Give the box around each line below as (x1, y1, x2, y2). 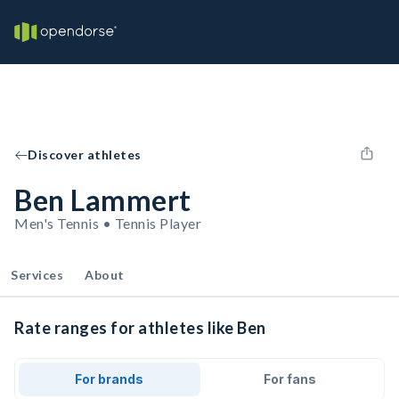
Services (11, 267, 63, 282)
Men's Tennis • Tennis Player (14, 215, 201, 232)
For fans (263, 371, 316, 387)
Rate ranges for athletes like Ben (14, 318, 266, 338)
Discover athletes (28, 147, 142, 162)
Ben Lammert (14, 183, 191, 217)
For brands (75, 371, 144, 387)
